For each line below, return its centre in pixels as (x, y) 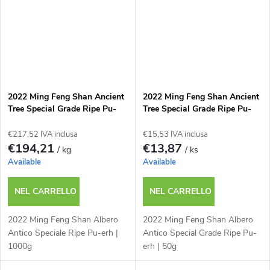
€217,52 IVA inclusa (43, 135)
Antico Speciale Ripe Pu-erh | (63, 233)
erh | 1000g (30, 121)
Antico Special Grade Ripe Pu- (199, 233)
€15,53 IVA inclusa (175, 135)
